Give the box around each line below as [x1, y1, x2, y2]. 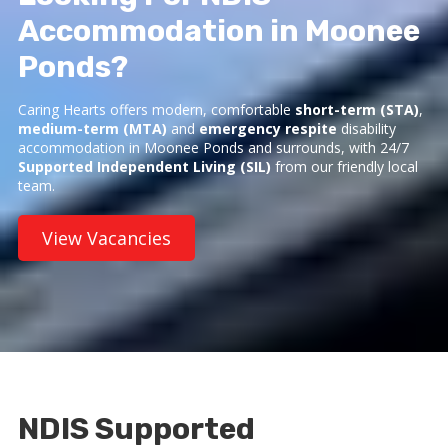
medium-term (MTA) [18, 119, 167, 139]
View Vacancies [42, 226, 171, 251]
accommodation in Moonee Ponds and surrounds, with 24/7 [18, 138, 409, 158]
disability [337, 119, 396, 139]
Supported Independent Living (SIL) [18, 157, 271, 177]
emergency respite [199, 119, 337, 139]
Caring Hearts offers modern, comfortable [18, 100, 295, 120]
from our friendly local [271, 157, 418, 177]
